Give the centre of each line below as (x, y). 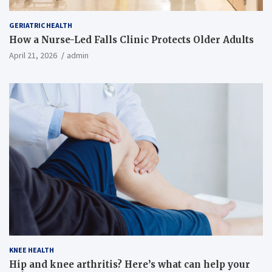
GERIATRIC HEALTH (41, 25)
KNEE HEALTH (32, 250)
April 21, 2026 (33, 56)
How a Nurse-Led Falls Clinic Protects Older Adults (132, 40)
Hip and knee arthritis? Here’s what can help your (130, 264)
